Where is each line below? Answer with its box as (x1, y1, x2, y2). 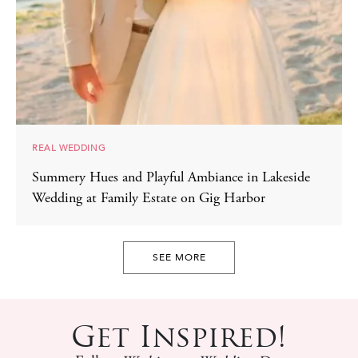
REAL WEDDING (32, 141, 106, 156)
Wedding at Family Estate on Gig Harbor (32, 192, 265, 207)
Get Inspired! (71, 318, 287, 355)
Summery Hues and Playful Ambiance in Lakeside (32, 171, 310, 186)
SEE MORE (152, 251, 206, 265)
